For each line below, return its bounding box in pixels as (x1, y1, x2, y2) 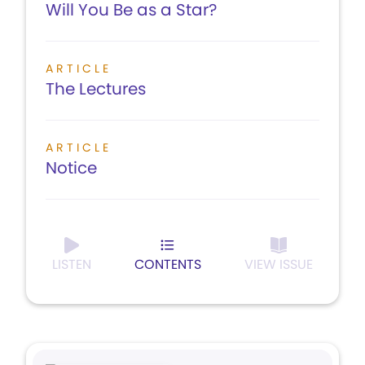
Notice (46, 156, 97, 179)
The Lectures (46, 77, 146, 100)
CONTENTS (134, 255, 201, 274)
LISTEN (52, 255, 91, 274)
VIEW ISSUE (244, 255, 313, 274)
